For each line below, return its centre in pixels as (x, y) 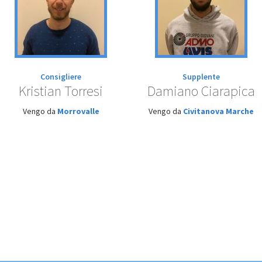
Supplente (201, 77)
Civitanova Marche (218, 111)
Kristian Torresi (61, 91)
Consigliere (61, 77)
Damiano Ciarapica (201, 91)
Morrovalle (78, 111)
